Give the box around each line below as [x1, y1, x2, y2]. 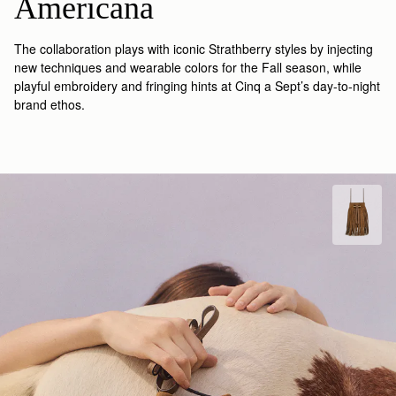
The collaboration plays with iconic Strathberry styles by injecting [14, 39, 373, 57]
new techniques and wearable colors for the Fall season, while [14, 57, 362, 76]
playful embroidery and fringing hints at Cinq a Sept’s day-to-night [14, 76, 380, 95]
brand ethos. [14, 95, 85, 113]
